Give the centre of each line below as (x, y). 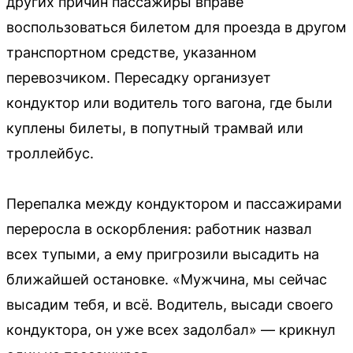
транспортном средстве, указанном (132, 53)
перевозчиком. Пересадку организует (139, 78)
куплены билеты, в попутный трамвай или (155, 128)
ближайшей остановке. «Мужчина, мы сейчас (167, 280)
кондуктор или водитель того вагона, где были (169, 103)
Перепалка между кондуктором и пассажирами (174, 204)
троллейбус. (50, 154)
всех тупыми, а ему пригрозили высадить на (163, 255)
